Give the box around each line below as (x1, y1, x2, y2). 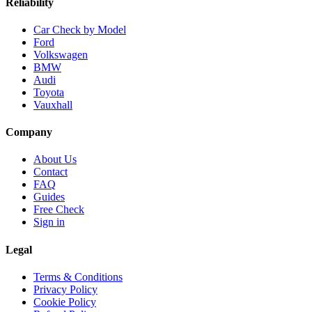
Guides (33, 191, 65, 203)
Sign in (33, 216, 65, 228)
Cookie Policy (33, 296, 96, 308)
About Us (33, 153, 77, 166)
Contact (33, 166, 68, 178)
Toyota (33, 86, 64, 98)
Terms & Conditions (33, 271, 123, 283)
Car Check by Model (33, 23, 126, 36)
